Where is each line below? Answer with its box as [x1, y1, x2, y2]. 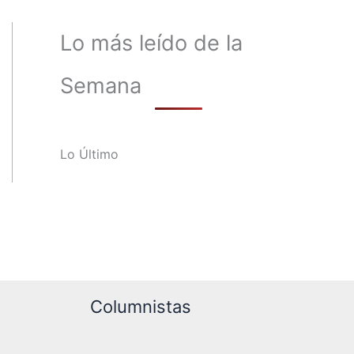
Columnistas [89, 296, 191, 317]
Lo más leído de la [60, 30, 243, 56]
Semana [60, 73, 141, 99]
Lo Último [60, 146, 119, 162]
